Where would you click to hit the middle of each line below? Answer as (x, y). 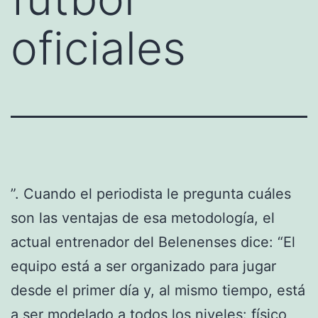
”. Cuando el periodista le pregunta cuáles (151, 193)
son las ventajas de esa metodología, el (143, 218)
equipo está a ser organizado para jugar (143, 266)
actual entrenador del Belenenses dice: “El (153, 242)
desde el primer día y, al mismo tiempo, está (158, 290)
